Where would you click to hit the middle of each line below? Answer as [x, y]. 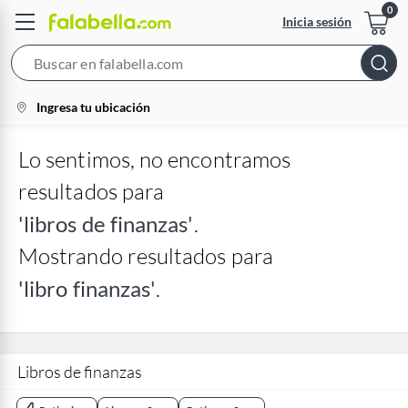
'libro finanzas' [87, 288]
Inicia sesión [317, 21]
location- [38, 102]
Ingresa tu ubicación [93, 107]
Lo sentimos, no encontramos [155, 159]
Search [235, 68]
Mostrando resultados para [146, 256]
